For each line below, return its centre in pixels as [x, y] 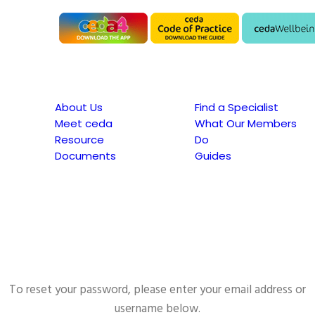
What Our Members [246, 123]
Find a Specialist [237, 107]
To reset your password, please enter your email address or [157, 290]
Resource [79, 139]
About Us [79, 107]
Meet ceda [84, 123]
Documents [85, 155]
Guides [213, 155]
